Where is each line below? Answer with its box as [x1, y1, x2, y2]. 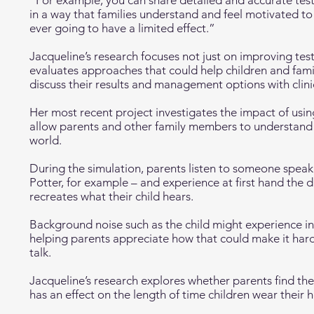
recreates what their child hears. [29, 189, 196, 203]
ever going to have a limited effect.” [29, 21, 215, 35]
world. [29, 133, 62, 147]
